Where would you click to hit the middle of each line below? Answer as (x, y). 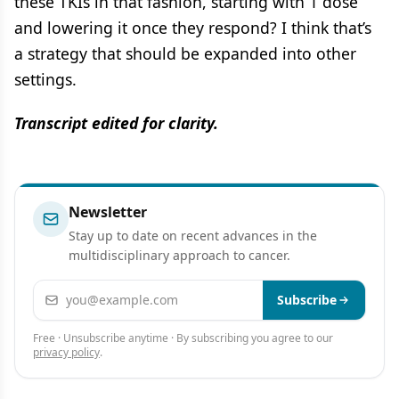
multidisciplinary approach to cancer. (179, 255)
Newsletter (108, 212)
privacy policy (66, 352)
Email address (80, 290)
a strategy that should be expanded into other (185, 53)
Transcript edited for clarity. (116, 122)
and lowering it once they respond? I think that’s (193, 27)
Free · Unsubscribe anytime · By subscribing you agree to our (183, 338)
